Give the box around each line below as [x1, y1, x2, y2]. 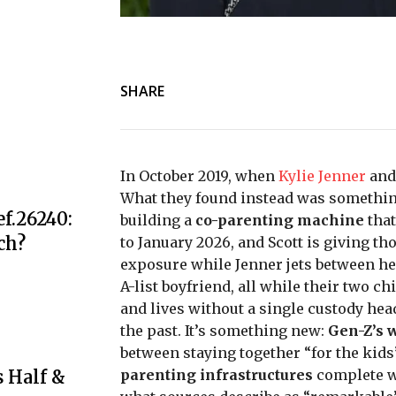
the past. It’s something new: [120, 322, 328, 339]
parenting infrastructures [120, 366, 313, 384]
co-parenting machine [195, 211, 364, 229]
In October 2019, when [120, 167, 278, 185]
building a [120, 211, 195, 229]
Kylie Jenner [278, 167, 366, 185]
